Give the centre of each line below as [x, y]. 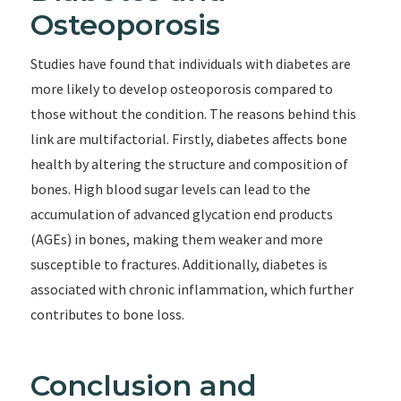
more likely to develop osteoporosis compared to [181, 89]
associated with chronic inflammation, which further [192, 289]
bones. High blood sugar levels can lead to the [170, 189]
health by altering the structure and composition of [189, 164]
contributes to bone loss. [107, 314]
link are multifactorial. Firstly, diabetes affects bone [188, 139]
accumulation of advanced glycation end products [181, 214]
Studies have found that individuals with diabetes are [190, 64]
